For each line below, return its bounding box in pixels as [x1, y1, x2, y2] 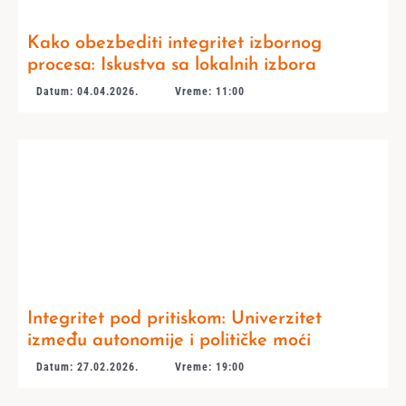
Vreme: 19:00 [174, 361, 245, 374]
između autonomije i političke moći [26, 332, 311, 351]
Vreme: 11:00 [174, 84, 245, 98]
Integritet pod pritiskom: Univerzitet [26, 310, 322, 329]
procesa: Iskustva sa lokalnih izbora [26, 55, 316, 74]
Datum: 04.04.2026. [35, 84, 139, 98]
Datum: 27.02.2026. [35, 361, 139, 374]
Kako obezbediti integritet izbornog [26, 34, 322, 53]
